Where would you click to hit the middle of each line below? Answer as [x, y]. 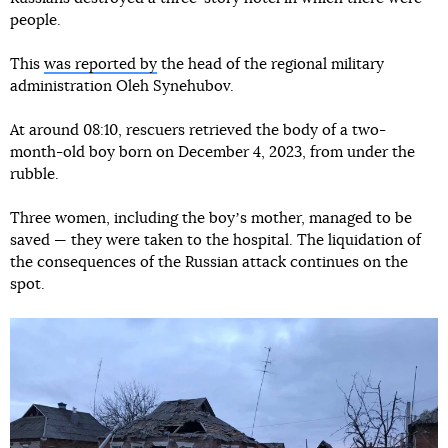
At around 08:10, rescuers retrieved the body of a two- [198, 130]
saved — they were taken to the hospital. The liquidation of [215, 240]
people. [35, 20]
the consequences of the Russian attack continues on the [209, 262]
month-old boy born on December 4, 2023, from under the [212, 152]
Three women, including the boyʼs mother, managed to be [211, 218]
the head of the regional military [270, 64]
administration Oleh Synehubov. [122, 86]
